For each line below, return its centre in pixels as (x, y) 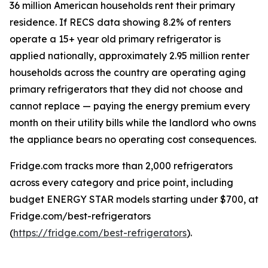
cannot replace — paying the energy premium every (130, 106)
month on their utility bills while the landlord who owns (133, 123)
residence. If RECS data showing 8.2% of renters (120, 22)
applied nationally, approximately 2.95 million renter (130, 56)
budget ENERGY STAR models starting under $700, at (134, 200)
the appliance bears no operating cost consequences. (133, 140)
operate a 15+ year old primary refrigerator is (115, 39)
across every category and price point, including (121, 183)
